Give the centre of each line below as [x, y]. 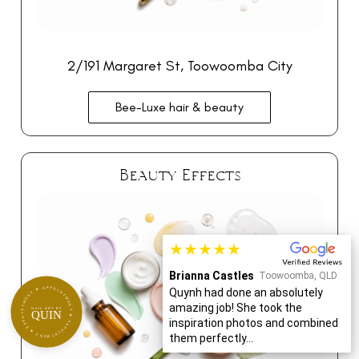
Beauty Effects [179, 174]
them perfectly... [211, 338]
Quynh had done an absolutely [246, 292]
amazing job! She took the [236, 308]
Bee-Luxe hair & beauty [179, 107]
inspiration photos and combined [254, 323]
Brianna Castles [212, 276]
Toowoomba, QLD [298, 276]
